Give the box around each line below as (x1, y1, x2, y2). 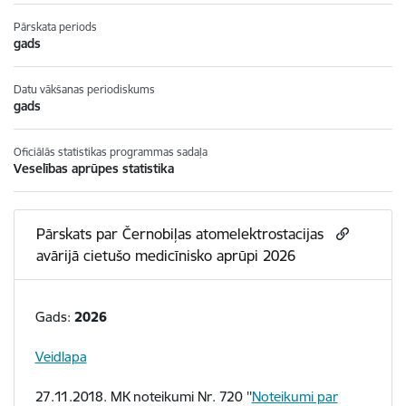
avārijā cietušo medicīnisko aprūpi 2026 (35, 246, 295, 265)
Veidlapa (34, 348, 87, 365)
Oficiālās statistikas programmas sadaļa (14, 145, 208, 159)
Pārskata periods (14, 20, 97, 34)
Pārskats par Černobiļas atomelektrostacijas (35, 224, 324, 243)
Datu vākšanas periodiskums (14, 82, 155, 96)
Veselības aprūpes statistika (14, 160, 174, 177)
